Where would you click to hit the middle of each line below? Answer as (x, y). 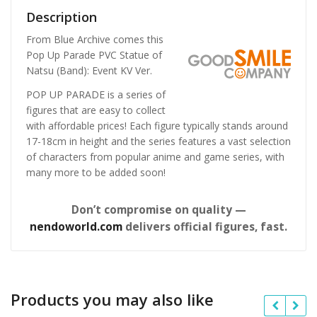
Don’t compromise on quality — (158, 209)
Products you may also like (112, 299)
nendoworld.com (76, 226)
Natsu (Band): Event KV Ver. (89, 71)
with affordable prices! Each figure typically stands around (157, 125)
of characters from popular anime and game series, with (155, 156)
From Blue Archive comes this (95, 40)
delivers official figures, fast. (205, 226)
